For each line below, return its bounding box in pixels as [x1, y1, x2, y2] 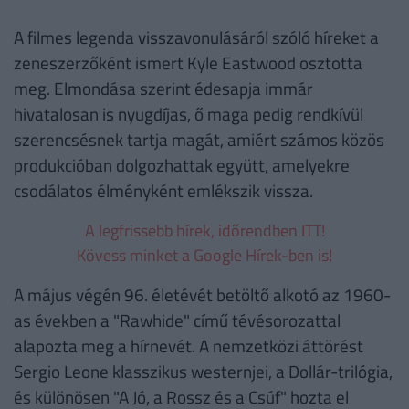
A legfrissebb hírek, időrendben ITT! [84, 218, 325, 244]
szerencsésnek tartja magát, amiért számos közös [14, 126, 384, 153]
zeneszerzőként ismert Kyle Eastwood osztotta [14, 49, 362, 77]
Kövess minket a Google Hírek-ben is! [77, 243, 332, 268]
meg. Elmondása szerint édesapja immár [14, 75, 313, 102]
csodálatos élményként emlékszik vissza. [14, 177, 313, 204]
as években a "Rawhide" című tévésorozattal [14, 307, 341, 334]
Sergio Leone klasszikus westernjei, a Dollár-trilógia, [14, 358, 393, 385]
